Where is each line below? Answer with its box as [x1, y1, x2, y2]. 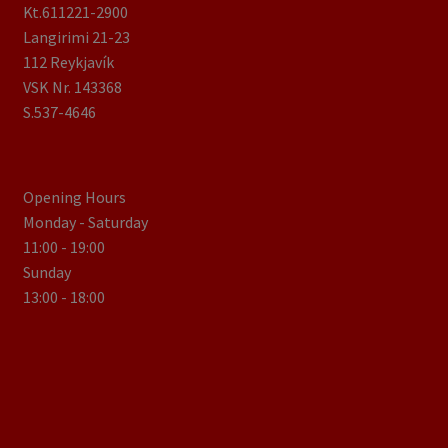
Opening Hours [22, 186, 126, 207]
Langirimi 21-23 [22, 27, 130, 48]
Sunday [22, 261, 71, 282]
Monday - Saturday [22, 211, 148, 232]
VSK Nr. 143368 [22, 77, 122, 98]
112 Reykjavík [22, 52, 114, 73]
